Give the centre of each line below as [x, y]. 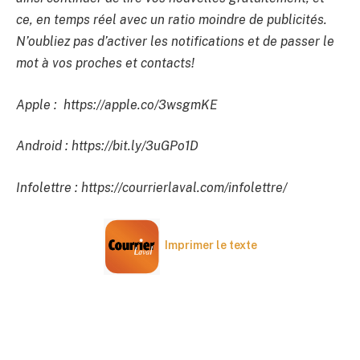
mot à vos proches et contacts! [105, 63]
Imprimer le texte [211, 245]
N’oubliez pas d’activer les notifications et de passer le [175, 42]
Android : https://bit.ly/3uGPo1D [107, 146]
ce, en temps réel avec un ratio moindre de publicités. [172, 20]
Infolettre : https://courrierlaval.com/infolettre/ [151, 187]
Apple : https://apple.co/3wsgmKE [117, 104]
